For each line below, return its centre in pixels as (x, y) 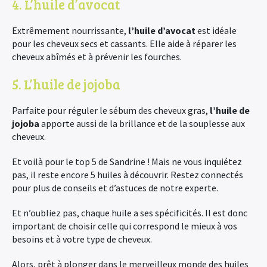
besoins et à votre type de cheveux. (82, 239)
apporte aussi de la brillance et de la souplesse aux (142, 123)
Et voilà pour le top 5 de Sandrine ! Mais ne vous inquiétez (127, 162)
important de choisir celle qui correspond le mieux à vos (125, 226)
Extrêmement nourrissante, (70, 30)
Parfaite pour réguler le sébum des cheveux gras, (111, 110)
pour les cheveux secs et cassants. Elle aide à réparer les (124, 44)
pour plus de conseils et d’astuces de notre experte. (115, 188)
